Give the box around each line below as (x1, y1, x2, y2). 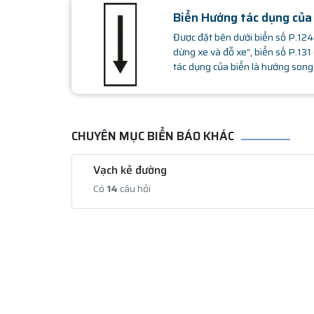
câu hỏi (118, 180, 151, 196)
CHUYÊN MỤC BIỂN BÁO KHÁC (71, 126, 234, 145)
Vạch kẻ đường (93, 161, 167, 179)
